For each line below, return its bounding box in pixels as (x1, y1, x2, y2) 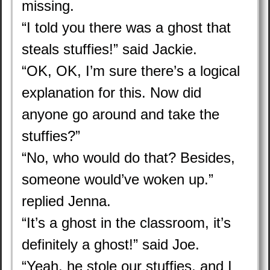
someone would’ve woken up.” (22, 171, 213, 187)
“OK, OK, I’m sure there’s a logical (22, 63, 240, 79)
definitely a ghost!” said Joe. (22, 236, 204, 253)
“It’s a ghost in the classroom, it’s (22, 215, 231, 231)
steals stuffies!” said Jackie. (22, 41, 201, 57)
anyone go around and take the (22, 106, 219, 122)
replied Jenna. (22, 193, 111, 209)
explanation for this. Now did (22, 84, 201, 101)
